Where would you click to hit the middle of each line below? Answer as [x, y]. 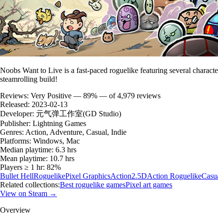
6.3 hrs [66, 149]
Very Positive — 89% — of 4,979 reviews [96, 95]
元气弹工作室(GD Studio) [79, 113]
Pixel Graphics [88, 176]
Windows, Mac [56, 141]
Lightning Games [59, 123]
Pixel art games [149, 184]
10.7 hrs [62, 158]
